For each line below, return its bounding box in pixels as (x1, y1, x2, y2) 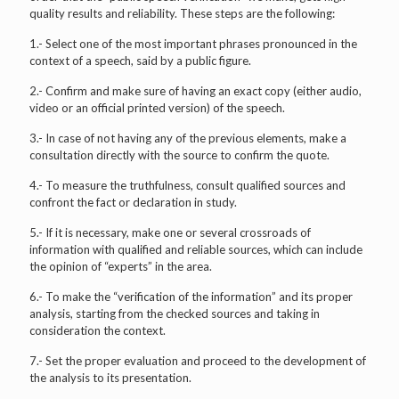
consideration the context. (29, 322, 166, 338)
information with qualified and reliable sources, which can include (29, 241, 362, 256)
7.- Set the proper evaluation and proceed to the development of (29, 353, 366, 368)
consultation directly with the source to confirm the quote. (29, 147, 330, 162)
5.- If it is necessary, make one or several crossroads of (29, 224, 311, 240)
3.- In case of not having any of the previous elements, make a (29, 130, 346, 145)
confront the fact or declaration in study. (29, 194, 237, 209)
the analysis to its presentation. (29, 370, 191, 385)
